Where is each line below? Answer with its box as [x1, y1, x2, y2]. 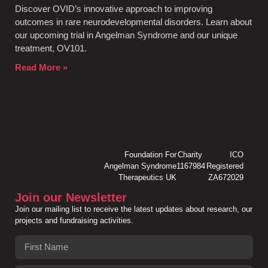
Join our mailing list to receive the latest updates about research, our [15, 205, 252, 214]
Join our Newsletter [15, 191, 127, 205]
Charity [177, 150, 202, 160]
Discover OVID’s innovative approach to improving [15, 4, 212, 14]
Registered [206, 162, 244, 171]
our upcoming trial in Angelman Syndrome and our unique [15, 30, 237, 41]
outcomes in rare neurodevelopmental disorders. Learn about [15, 17, 252, 28]
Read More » [15, 62, 68, 73]
